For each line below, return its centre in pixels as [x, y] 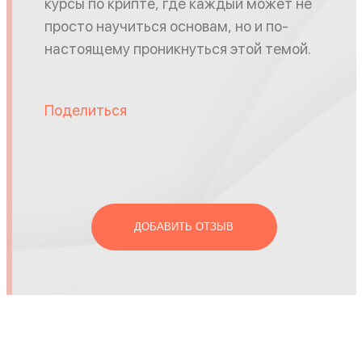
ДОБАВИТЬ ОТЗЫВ [184, 227]
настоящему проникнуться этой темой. [177, 49]
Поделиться [85, 110]
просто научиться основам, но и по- [166, 26]
